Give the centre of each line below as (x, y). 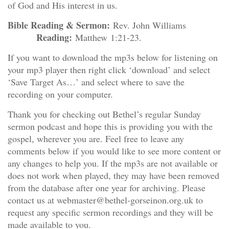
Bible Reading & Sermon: (59, 25)
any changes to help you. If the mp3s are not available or (113, 163)
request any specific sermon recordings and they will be (110, 212)
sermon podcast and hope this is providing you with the (110, 126)
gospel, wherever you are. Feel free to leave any (96, 139)
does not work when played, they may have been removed (113, 175)
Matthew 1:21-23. (107, 37)
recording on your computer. (60, 94)
